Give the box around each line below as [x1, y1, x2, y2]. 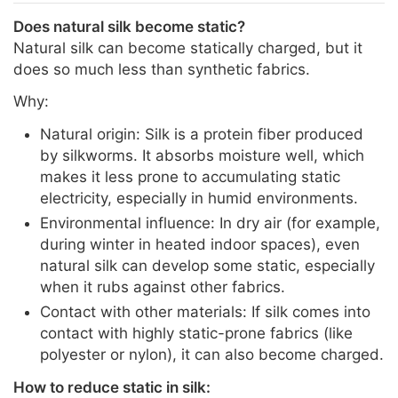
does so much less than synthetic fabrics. [13, 60, 310, 79]
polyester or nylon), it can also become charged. [40, 346, 384, 364]
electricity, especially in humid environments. [40, 189, 358, 208]
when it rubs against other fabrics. [40, 278, 285, 297]
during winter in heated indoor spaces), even [40, 235, 360, 254]
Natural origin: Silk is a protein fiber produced [40, 125, 363, 144]
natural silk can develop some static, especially [40, 257, 375, 275]
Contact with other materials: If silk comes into [40, 303, 370, 322]
